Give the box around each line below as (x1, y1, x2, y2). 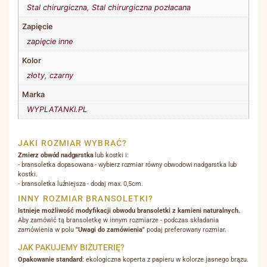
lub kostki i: (93, 151, 129, 160)
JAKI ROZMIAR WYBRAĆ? (18, 138, 128, 149)
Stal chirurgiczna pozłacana (91, 3, 191, 13)
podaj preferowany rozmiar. (145, 226, 226, 234)
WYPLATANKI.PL (26, 105, 87, 114)
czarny (49, 71, 73, 80)
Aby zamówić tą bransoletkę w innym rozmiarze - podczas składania (18, 216, 219, 225)
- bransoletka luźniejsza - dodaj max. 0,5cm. (18, 180, 143, 188)
